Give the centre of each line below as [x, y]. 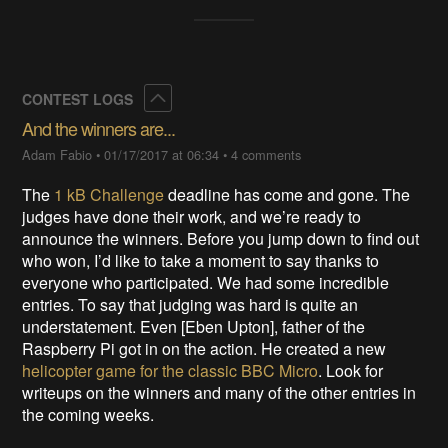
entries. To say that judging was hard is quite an [190, 305]
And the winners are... [99, 128]
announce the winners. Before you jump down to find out [221, 239]
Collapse [200, 97]
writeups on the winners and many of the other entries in [219, 393]
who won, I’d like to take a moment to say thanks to [201, 261]
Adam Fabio [57, 155]
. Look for [351, 371]
